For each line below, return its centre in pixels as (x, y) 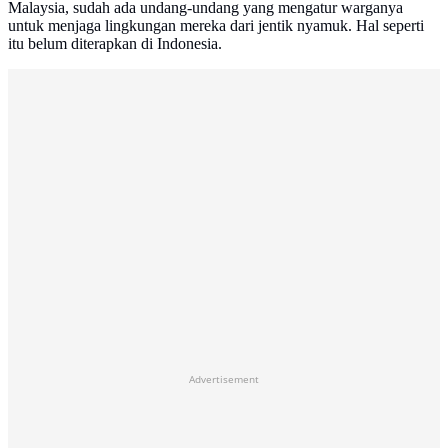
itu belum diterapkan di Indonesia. (117, 44)
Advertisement (224, 379)
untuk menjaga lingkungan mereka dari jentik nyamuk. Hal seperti (216, 26)
